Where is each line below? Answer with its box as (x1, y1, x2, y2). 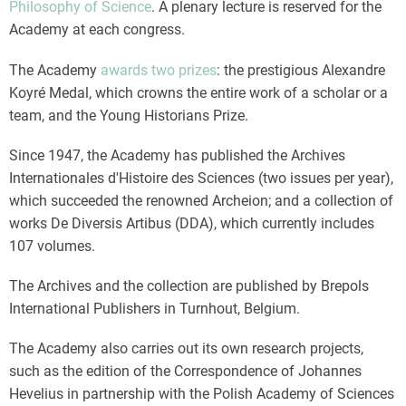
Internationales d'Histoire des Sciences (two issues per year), (9, 169, 393, 187)
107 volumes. (9, 237, 95, 255)
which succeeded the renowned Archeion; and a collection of (9, 191, 393, 209)
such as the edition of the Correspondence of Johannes (9, 362, 362, 381)
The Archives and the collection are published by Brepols (9, 276, 369, 295)
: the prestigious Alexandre (217, 61, 385, 79)
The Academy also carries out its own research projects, (9, 340, 363, 358)
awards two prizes (101, 61, 217, 79)
